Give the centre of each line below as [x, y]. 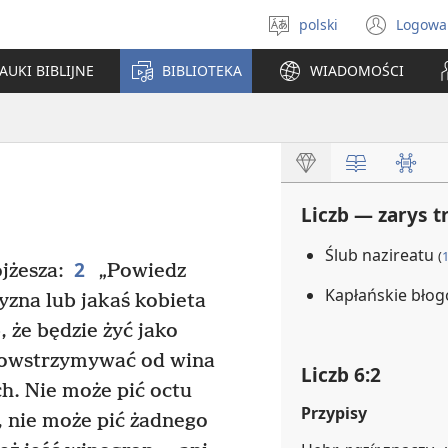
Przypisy [334, 412]
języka [323, 53]
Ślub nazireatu [381, 255]
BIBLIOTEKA [202, 70]
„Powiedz [139, 272]
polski [318, 24]
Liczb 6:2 [341, 374]
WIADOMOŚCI [357, 70]
